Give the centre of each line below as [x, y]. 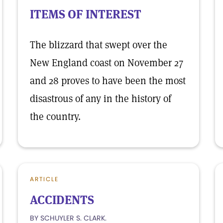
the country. [55, 116]
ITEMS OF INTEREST [86, 14]
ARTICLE [44, 179]
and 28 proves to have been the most [108, 81]
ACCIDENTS [62, 200]
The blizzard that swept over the [99, 45]
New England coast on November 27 [107, 63]
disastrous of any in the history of [101, 99]
